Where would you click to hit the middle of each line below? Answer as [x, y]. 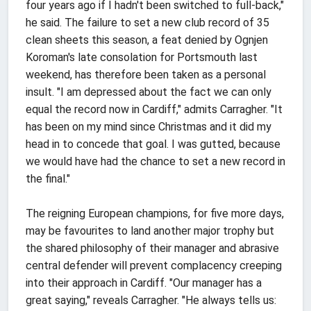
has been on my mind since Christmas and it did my [149, 126]
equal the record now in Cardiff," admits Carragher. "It [154, 109]
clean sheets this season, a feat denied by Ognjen [147, 40]
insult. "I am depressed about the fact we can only [149, 92]
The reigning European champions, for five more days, [155, 213]
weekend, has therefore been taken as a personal [146, 74]
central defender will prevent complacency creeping [154, 265]
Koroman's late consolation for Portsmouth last [142, 57]
